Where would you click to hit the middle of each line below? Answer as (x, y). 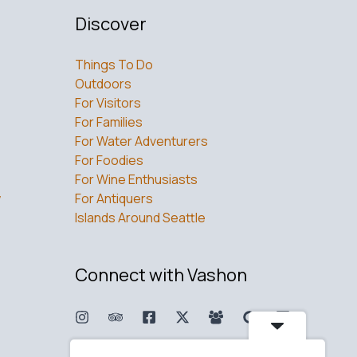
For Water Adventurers (141, 141)
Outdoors (103, 83)
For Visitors (108, 102)
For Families (109, 122)
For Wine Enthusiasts (136, 179)
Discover (111, 24)
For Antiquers (114, 198)
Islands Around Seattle (140, 217)
